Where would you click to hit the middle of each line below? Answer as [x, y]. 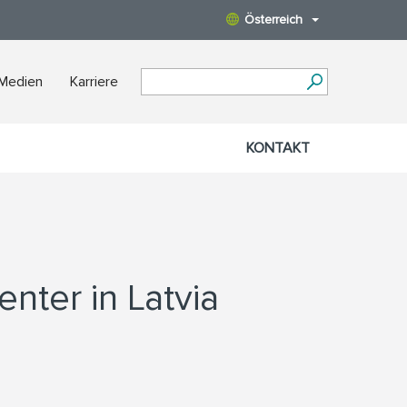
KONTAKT [278, 148]
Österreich [273, 20]
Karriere [94, 82]
